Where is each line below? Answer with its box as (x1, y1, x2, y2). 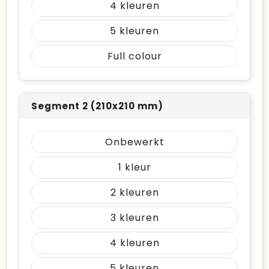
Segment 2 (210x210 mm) (31, 100, 163, 112)
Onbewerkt (104, 135, 165, 149)
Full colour (107, 49, 162, 63)
